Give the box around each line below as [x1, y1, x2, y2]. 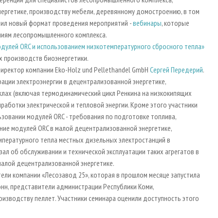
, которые [162, 18, 189, 28]
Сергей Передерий [150, 65, 203, 75]
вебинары [133, 18, 162, 28]
